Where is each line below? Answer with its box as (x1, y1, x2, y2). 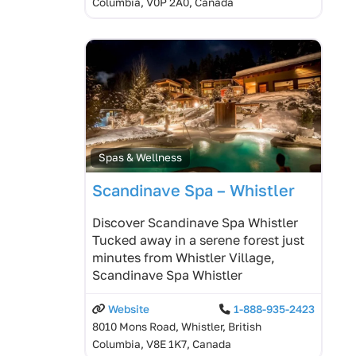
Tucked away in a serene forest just (92, 231, 304, 248)
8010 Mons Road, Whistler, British (92, 319, 261, 333)
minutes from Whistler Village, (92, 249, 275, 265)
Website (108, 302, 149, 315)
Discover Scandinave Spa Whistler (92, 214, 298, 230)
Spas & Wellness (99, 150, 183, 164)
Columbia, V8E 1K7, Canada (92, 337, 231, 350)
